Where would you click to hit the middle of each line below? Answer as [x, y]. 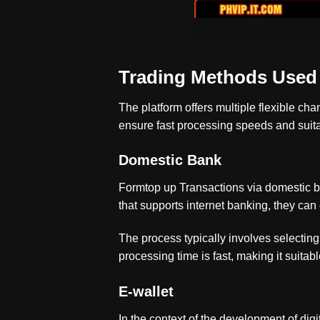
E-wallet [146, 292]
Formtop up [148, 188]
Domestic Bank [170, 160]
